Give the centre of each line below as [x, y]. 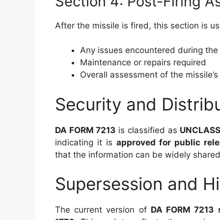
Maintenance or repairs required [143, 62]
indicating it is [86, 142]
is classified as [148, 130]
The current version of [103, 210]
